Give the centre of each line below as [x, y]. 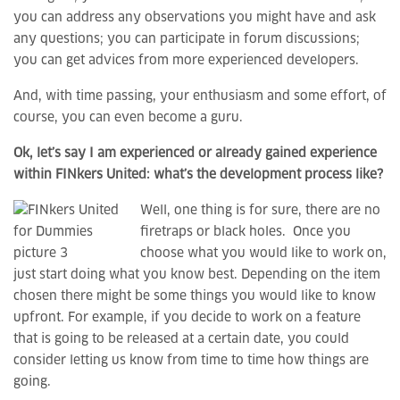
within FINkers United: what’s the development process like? [198, 175]
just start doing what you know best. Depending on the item [197, 275]
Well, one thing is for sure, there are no [260, 211]
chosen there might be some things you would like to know [195, 296]
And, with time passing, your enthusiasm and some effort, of [200, 96]
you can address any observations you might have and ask [195, 18]
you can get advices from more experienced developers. [186, 61]
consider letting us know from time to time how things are [191, 361]
